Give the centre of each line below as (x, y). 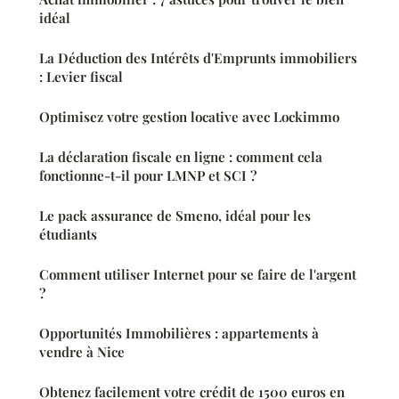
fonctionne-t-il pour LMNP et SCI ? (148, 175)
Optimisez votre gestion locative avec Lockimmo (189, 116)
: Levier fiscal (81, 76)
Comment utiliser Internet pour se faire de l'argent (198, 274)
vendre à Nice (82, 351)
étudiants (68, 234)
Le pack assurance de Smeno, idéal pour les (175, 215)
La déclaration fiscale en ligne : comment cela (181, 156)
